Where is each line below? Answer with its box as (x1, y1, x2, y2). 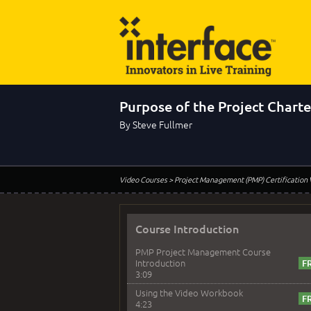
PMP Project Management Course (135, 245, 271, 258)
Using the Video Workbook (135, 286, 243, 299)
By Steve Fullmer (119, 117, 192, 131)
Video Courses (119, 174, 167, 185)
